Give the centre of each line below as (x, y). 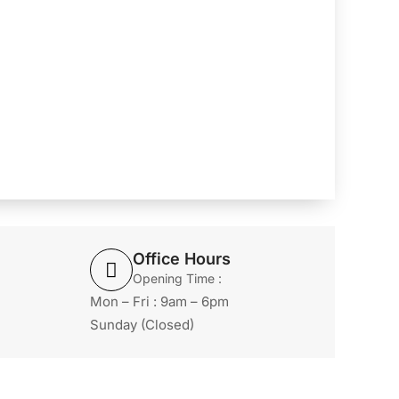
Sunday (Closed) (142, 325)
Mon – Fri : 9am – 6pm (159, 301)
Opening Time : (177, 278)
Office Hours (182, 259)
